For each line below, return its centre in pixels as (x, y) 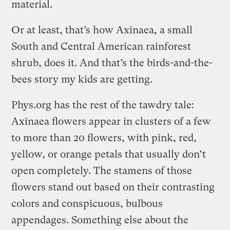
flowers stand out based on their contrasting (113, 187)
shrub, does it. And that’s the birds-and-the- (112, 63)
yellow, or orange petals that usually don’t (109, 154)
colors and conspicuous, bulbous (87, 203)
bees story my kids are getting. (82, 79)
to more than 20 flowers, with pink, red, (104, 138)
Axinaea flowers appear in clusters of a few (111, 121)
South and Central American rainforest (101, 46)
